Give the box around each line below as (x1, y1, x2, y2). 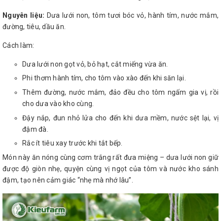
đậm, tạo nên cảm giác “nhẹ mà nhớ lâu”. (2, 176, 133, 184)
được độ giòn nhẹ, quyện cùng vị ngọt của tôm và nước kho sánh (2, 164, 219, 173)
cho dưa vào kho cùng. (22, 100, 94, 108)
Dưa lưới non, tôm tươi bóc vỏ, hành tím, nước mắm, (46, 11, 219, 19)
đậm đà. (22, 125, 48, 133)
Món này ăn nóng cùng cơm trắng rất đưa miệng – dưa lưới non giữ (2, 153, 219, 161)
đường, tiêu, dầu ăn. (2, 22, 66, 31)
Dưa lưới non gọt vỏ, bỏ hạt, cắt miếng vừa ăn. (22, 60, 168, 68)
